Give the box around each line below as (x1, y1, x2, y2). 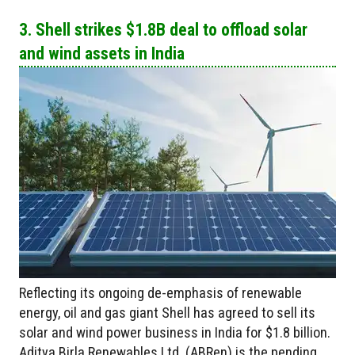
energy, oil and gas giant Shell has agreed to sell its (19, 304, 315, 322)
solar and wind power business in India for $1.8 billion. (19, 324, 330, 342)
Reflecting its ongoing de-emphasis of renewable (19, 284, 302, 302)
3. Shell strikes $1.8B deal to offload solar (19, 20, 307, 40)
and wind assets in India (19, 44, 185, 64)
